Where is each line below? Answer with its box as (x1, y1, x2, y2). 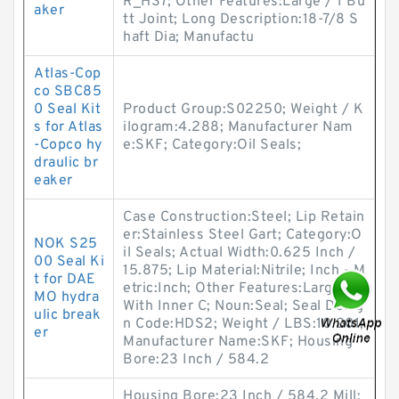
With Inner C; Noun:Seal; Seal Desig (123, 297, 364, 315)
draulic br (34, 154, 98, 172)
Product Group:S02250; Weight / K (123, 101, 363, 118)
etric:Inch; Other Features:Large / (123, 280, 353, 297)
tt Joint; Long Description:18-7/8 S (123, 11, 359, 28)
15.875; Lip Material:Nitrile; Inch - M (123, 262, 365, 280)
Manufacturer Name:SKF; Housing (123, 333, 353, 351)
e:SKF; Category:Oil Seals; (123, 136, 301, 154)
